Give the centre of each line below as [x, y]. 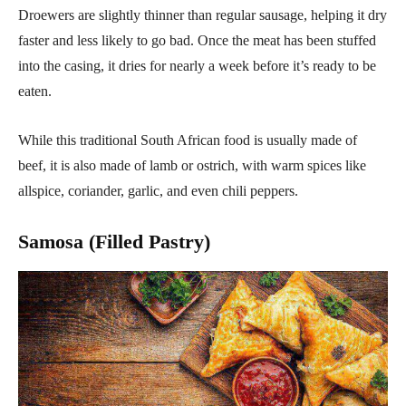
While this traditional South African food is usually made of [188, 140]
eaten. [35, 91]
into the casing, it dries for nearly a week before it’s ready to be [197, 65]
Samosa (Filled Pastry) [114, 241]
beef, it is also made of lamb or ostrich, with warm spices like [192, 165]
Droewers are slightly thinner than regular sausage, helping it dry [203, 14]
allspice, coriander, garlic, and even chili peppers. [158, 190]
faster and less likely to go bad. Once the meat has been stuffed [197, 40]
